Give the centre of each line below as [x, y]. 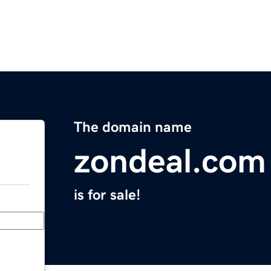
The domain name [133, 127]
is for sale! [107, 195]
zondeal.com [170, 161]
